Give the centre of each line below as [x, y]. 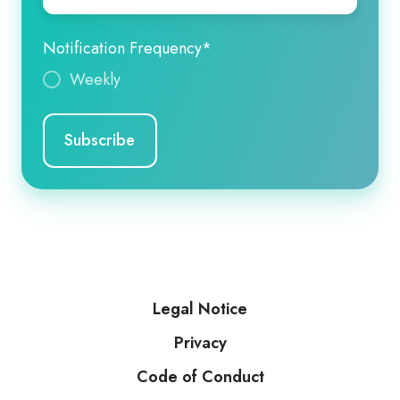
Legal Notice [200, 308]
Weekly [96, 79]
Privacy [200, 342]
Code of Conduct [200, 376]
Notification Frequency [122, 48]
